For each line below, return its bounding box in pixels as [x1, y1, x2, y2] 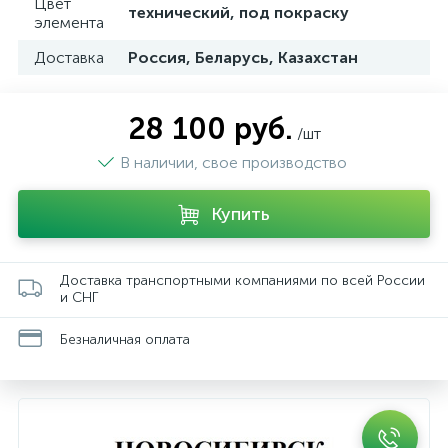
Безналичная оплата [60, 330, 190, 348]
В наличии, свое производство [119, 153, 351, 172]
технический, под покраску [128, 3, 349, 22]
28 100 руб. [127, 111, 293, 147]
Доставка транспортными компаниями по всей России [60, 272, 425, 289]
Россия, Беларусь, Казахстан [128, 48, 358, 67]
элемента [34, 13, 104, 32]
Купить [211, 203, 270, 225]
